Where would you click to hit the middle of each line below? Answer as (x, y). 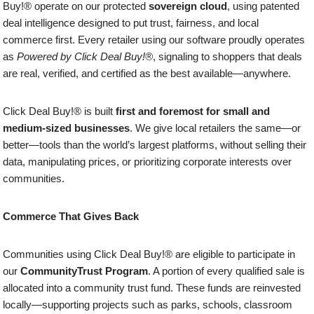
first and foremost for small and (193, 111)
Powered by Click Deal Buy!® (85, 56)
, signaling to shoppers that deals (228, 56)
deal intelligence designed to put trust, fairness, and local (131, 22)
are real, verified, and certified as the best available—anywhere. (147, 73)
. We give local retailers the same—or (216, 128)
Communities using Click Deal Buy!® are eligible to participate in (149, 254)
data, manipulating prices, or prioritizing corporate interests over (148, 161)
